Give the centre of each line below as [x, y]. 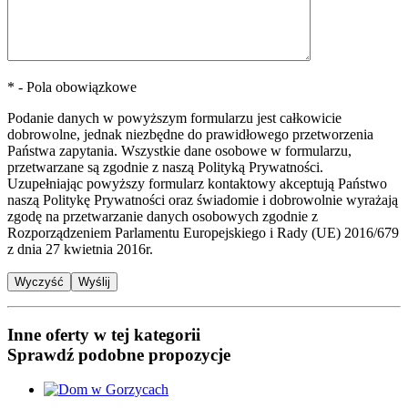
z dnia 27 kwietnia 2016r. [80, 249]
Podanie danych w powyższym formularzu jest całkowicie [174, 117]
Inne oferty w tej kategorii [104, 334]
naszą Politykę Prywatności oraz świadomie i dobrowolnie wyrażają [203, 199]
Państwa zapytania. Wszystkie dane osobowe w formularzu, [179, 150]
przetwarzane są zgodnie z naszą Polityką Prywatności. [165, 167]
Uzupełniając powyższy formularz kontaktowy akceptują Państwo [197, 183]
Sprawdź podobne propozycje [119, 354]
